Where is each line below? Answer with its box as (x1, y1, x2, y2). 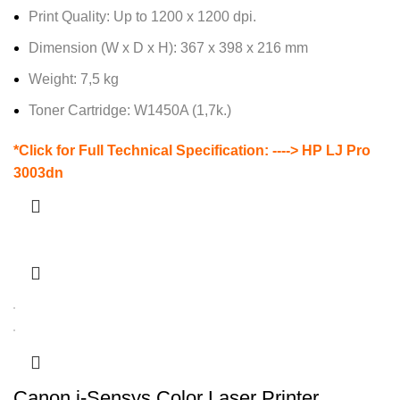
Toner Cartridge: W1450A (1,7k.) (29, 103, 231, 119)
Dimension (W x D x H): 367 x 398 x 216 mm (29, 40, 308, 56)
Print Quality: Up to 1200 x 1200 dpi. (29, 9, 256, 25)
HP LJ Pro (298, 143, 371, 159)
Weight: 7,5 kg (29, 71, 119, 87)
